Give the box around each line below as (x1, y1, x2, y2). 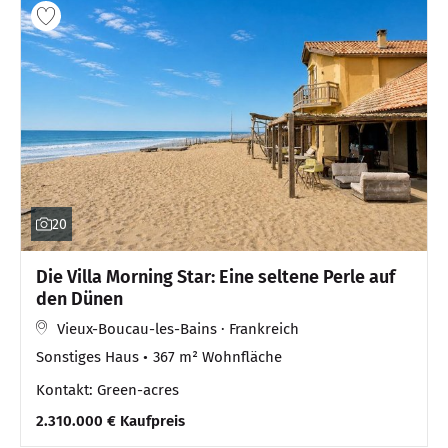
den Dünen (36, 288, 123, 311)
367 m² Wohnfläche (153, 348, 282, 367)
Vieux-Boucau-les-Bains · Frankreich (57, 320, 299, 339)
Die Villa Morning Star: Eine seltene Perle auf (36, 266, 395, 289)
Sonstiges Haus (36, 348, 139, 367)
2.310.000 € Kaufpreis (36, 412, 185, 431)
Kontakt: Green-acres (36, 381, 179, 400)
